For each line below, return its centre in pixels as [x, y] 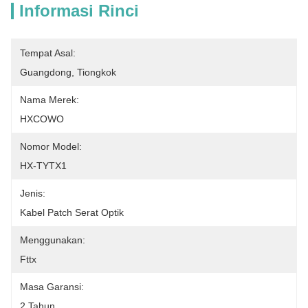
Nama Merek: [49, 100]
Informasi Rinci [79, 11]
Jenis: [33, 193]
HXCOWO [42, 119]
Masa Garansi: [52, 287]
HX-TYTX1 [43, 166]
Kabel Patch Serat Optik [72, 212]
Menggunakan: [53, 240]
